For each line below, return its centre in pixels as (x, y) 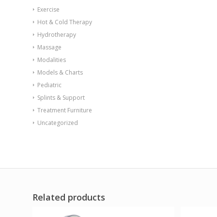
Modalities (52, 60)
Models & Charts (60, 72)
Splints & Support (61, 97)
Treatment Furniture (65, 110)
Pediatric (49, 85)
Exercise (48, 9)
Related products (69, 197)
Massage (49, 47)
